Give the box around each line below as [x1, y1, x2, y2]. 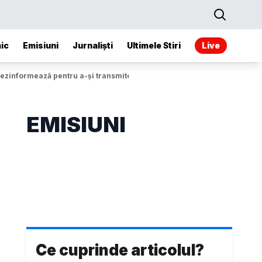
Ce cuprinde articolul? [36, 241, 205, 259]
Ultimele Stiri [127, 40, 181, 50]
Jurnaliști [73, 40, 113, 50]
